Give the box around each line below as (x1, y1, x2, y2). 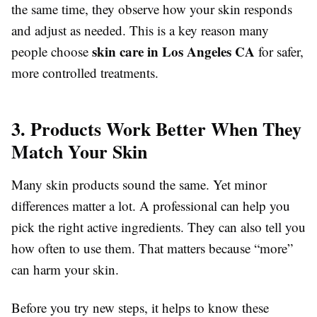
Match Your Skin (11, 138, 147, 166)
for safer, (255, 42, 304, 61)
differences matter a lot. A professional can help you (11, 197, 290, 215)
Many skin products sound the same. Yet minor (11, 175, 267, 194)
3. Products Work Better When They (11, 115, 301, 143)
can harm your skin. (11, 260, 119, 279)
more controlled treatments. (11, 64, 158, 82)
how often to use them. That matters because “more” (11, 239, 293, 258)
